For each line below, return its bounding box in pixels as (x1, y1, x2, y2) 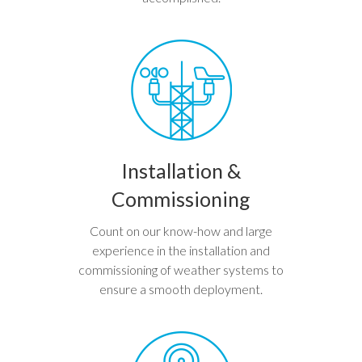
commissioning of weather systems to (78, 262, 284, 278)
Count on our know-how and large (90, 223, 272, 239)
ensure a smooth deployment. (99, 281, 263, 297)
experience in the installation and (92, 242, 270, 259)
